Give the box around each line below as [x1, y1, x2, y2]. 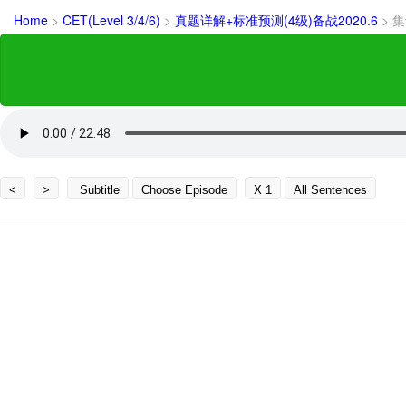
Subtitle [76, 182, 120, 197]
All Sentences [294, 182, 367, 197]
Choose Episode [141, 182, 227, 197]
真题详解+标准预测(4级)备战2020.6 [175, 10, 382, 29]
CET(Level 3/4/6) [63, 10, 164, 29]
